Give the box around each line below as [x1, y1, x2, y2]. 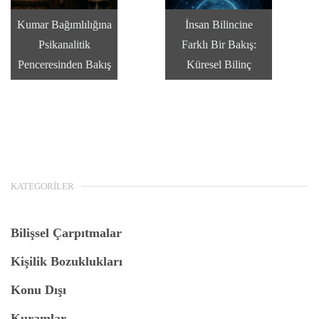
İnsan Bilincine [184, 18, 253, 31]
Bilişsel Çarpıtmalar [11, 226, 122, 241]
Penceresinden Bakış [17, 58, 111, 70]
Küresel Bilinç [186, 58, 251, 70]
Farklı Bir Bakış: [181, 38, 256, 51]
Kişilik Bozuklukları [11, 254, 122, 269]
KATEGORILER [11, 181, 74, 192]
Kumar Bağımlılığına [16, 18, 112, 31]
